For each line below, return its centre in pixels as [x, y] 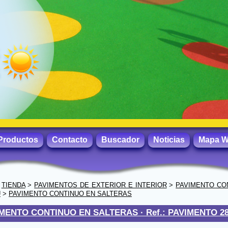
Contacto [70, 140]
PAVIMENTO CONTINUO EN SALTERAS [70, 194]
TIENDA [13, 185]
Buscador [120, 140]
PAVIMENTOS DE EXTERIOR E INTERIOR [101, 185]
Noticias [169, 140]
